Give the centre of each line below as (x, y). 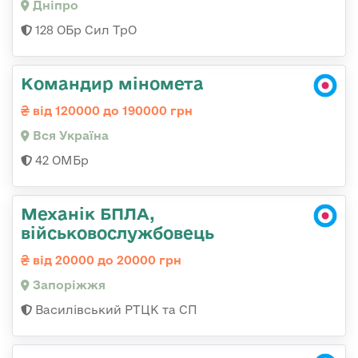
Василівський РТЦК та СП (115, 310)
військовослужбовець (117, 233)
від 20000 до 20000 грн (105, 260)
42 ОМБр (60, 160)
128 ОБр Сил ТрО (84, 30)
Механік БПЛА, (88, 213)
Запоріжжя (68, 285)
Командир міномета (112, 83)
